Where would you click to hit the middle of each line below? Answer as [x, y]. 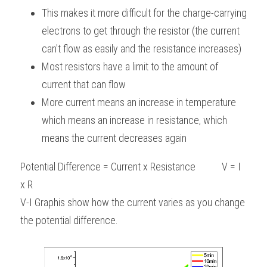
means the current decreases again [114, 138]
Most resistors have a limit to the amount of [130, 67]
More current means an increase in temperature [139, 103]
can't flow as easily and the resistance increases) [142, 49]
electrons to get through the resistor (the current [141, 31]
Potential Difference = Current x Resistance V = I [131, 167]
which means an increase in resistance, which [134, 120]
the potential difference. [69, 221]
